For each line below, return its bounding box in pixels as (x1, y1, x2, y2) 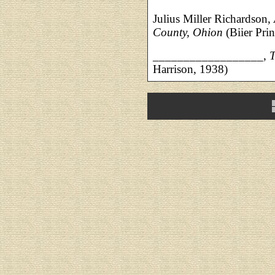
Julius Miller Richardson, (153, 12, 274, 25)
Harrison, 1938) (153, 63, 228, 76)
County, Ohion (153, 26, 223, 39)
